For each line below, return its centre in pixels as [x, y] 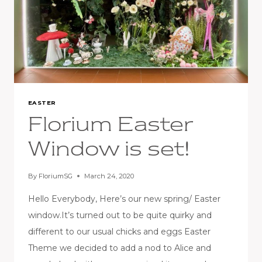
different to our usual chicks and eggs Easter [119, 231]
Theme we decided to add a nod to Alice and [120, 248]
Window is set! [109, 151]
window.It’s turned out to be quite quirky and [120, 215]
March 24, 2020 [109, 176]
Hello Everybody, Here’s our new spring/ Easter [124, 199]
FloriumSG [56, 176]
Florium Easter [111, 126]
